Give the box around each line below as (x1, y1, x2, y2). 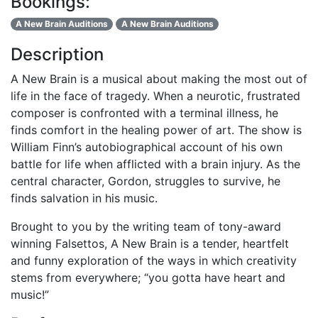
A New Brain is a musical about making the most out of (11, 71, 307, 86)
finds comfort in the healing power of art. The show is (11, 122, 302, 137)
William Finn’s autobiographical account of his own (11, 139, 283, 154)
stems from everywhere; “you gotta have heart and (11, 270, 285, 285)
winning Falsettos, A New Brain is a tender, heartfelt (11, 236, 289, 251)
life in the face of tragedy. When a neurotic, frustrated (11, 88, 300, 103)
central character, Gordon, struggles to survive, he (11, 173, 280, 188)
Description (11, 43, 104, 65)
